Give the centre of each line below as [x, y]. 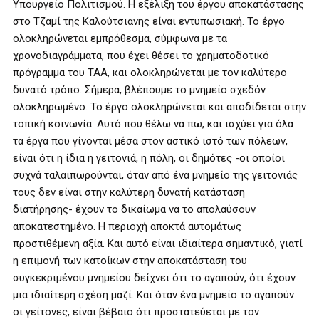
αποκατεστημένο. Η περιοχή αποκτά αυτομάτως [127, 226]
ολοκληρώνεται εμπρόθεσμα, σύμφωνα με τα [120, 38]
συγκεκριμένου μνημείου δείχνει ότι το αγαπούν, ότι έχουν [154, 278]
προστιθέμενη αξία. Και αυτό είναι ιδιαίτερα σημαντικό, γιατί [158, 244]
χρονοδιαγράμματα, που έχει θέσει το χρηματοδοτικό [141, 56]
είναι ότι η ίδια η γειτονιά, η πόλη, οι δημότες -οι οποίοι [149, 158]
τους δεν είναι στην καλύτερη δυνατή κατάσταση [129, 192]
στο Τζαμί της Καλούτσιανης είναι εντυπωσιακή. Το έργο [149, 21]
